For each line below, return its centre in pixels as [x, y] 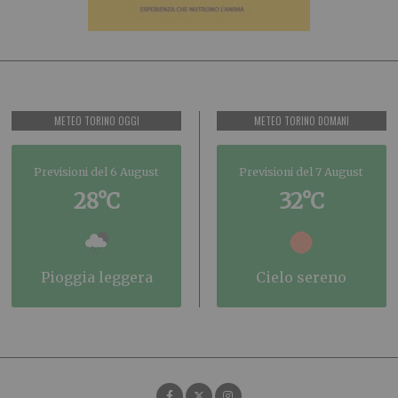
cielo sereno [306, 277]
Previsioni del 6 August [97, 171]
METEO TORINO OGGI [96, 120]
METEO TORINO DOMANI [301, 120]
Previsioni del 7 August [302, 171]
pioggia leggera [101, 277]
